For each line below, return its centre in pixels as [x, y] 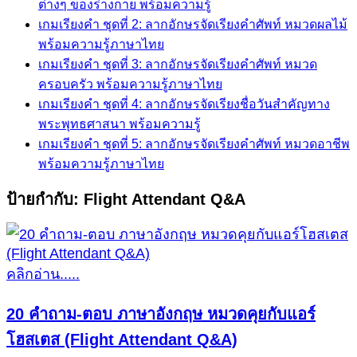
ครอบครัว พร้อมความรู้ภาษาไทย [130, 84]
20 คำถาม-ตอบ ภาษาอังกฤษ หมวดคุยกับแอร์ [161, 314]
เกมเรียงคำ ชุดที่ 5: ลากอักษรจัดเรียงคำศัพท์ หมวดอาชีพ [194, 144]
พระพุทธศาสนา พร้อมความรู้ [120, 124]
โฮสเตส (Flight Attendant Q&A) [122, 340]
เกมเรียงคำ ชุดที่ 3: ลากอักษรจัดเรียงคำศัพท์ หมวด [178, 65]
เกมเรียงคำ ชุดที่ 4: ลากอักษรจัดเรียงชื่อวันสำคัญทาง [184, 104]
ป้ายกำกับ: [45, 200]
